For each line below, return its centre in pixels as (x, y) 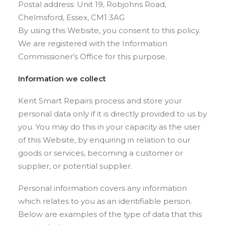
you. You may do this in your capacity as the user (109, 127)
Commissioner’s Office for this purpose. (92, 57)
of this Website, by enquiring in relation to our (104, 140)
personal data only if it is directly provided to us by (113, 114)
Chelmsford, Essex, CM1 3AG (71, 17)
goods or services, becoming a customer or (100, 153)
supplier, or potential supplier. (75, 166)
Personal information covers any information (102, 188)
